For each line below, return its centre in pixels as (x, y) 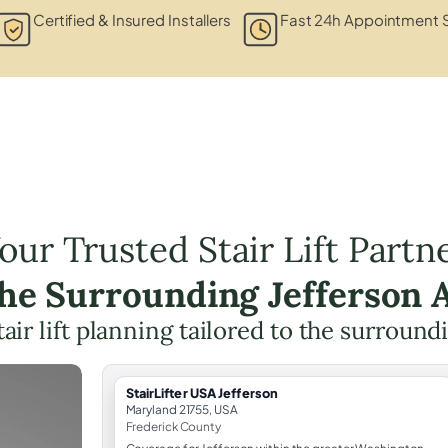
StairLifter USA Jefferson (202, 392)
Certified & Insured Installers (131, 19)
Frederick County (173, 426)
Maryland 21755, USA (181, 409)
